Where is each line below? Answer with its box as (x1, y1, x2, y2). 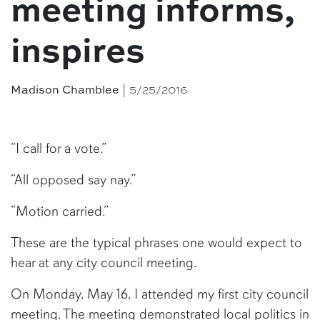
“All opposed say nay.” (11, 171, 136, 189)
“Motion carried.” (11, 202, 109, 220)
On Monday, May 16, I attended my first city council (11, 285, 309, 303)
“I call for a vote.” (11, 139, 106, 157)
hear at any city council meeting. (11, 254, 196, 271)
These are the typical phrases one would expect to (11, 234, 302, 251)
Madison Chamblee (11, 81, 119, 97)
